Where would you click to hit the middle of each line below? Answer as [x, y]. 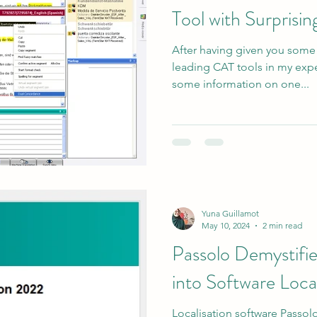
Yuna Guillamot [230, 213]
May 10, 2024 [226, 225]
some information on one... [241, 83]
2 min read [282, 225]
